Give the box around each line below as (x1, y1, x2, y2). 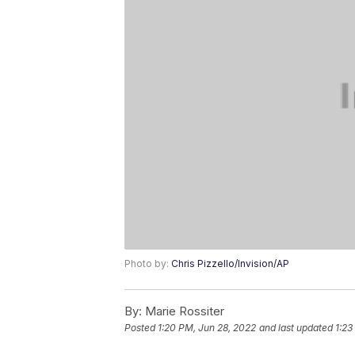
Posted (124, 322, 158, 334)
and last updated (259, 322, 333, 334)
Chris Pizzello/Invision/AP (171, 258, 289, 270)
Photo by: (124, 258, 171, 270)
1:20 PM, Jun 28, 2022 (158, 322, 256, 334)
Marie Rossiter (142, 303, 224, 319)
